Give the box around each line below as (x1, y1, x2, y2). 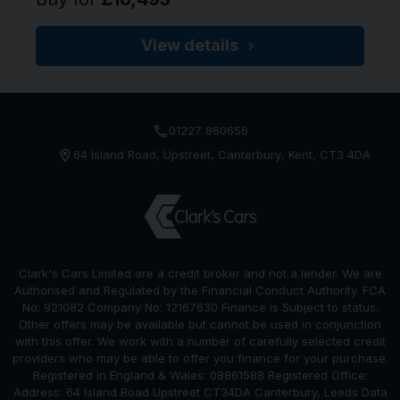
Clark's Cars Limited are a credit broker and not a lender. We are (18, 266, 382, 281)
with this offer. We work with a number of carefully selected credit (14, 334, 386, 349)
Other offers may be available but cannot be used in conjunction (19, 317, 381, 332)
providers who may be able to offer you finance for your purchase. (12, 351, 388, 366)
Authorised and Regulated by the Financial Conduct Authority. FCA (14, 283, 386, 298)
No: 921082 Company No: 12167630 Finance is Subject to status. (21, 300, 379, 315)
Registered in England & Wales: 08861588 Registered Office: (32, 368, 368, 383)
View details (141, 35, 238, 54)
